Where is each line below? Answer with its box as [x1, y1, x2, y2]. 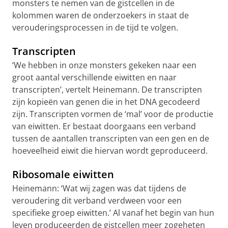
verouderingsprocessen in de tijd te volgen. [12, 21, 178, 33]
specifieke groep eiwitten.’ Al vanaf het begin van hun [12, 207, 214, 218]
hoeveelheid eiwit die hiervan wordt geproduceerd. [12, 145, 208, 156]
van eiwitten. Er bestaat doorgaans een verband [12, 120, 196, 132]
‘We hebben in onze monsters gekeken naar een [12, 59, 196, 71]
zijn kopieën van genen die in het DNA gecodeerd [12, 96, 200, 107]
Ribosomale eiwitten [12, 167, 114, 181]
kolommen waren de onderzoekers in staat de [12, 9, 189, 21]
